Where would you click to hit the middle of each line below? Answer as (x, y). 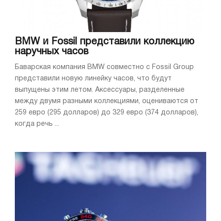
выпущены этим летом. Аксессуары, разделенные (100, 90)
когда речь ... (37, 124)
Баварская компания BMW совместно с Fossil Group (104, 67)
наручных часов (52, 52)
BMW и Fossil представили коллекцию (105, 42)
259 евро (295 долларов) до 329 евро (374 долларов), (107, 112)
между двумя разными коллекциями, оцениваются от (107, 101)
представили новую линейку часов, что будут (93, 78)
